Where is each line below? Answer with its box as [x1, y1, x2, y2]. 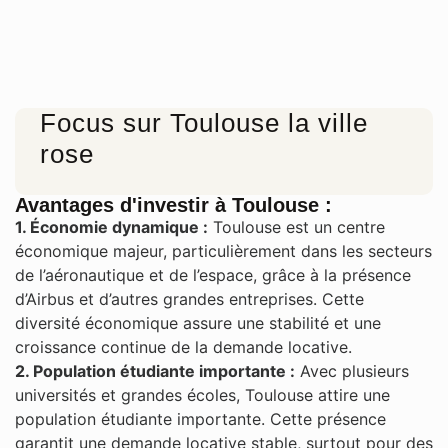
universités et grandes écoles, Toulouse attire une [15, 384, 390, 405]
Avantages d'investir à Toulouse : [15, 193, 332, 216]
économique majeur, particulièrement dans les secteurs [15, 240, 432, 261]
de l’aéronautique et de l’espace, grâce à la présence [15, 264, 411, 285]
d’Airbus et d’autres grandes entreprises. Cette [15, 288, 364, 309]
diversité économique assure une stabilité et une [15, 312, 381, 333]
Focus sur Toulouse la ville [40, 107, 368, 138]
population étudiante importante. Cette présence [15, 408, 386, 429]
